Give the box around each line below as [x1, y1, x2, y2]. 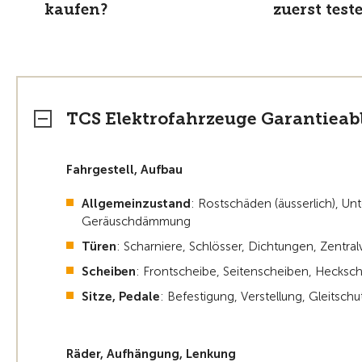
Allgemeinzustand [82, 196, 191, 212]
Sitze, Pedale [82, 289, 160, 305]
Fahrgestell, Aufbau [66, 162, 183, 178]
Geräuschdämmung [82, 214, 191, 229]
